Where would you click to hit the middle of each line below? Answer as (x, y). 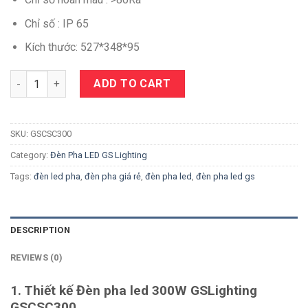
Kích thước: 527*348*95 (82, 47)
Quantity (30, 78)
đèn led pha (57, 177)
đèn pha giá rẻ (113, 177)
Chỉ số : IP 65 (56, 23)
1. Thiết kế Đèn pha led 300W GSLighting (134, 290)
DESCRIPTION (40, 230)
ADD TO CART (132, 84)
